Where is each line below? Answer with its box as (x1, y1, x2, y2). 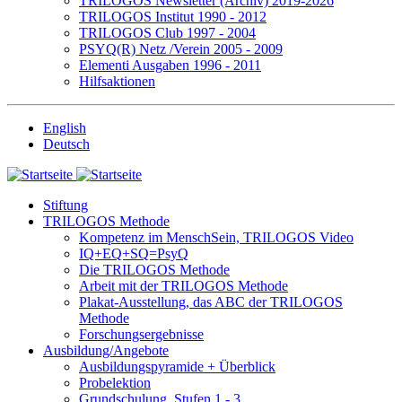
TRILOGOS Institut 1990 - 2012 (79, 8, 267, 24)
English (43, 119, 86, 135)
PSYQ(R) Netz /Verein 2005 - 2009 (79, 40, 283, 57)
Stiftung (43, 197, 88, 213)
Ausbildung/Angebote (43, 342, 169, 358)
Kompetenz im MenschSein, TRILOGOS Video (79, 229, 354, 245)
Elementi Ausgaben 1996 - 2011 (79, 57, 261, 73)
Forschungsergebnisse (79, 326, 204, 342)
